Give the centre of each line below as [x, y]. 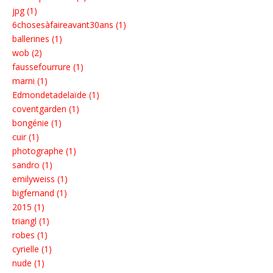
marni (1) [30, 81]
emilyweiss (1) [40, 179]
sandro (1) [32, 165]
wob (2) [27, 53]
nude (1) [28, 263]
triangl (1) [31, 221]
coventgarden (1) [46, 109]
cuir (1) [26, 137]
